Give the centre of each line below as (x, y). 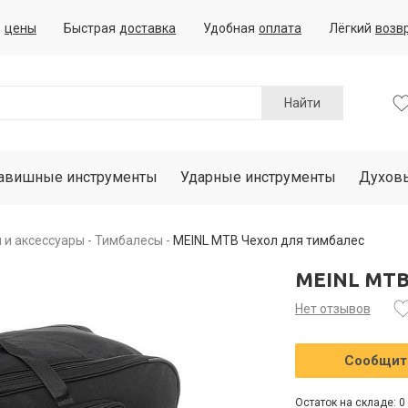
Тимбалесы (129, 240)
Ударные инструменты (258, 177)
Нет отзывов (333, 309)
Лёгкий (350, 28)
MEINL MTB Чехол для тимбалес (269, 240)
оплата (280, 28)
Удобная (229, 28)
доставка (148, 28)
